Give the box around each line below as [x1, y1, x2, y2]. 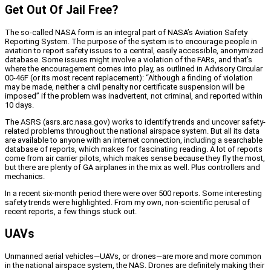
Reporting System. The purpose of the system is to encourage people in [5, 36, 257, 46]
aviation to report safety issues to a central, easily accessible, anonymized [5, 45, 263, 55]
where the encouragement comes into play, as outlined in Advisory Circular [5, 64, 263, 73]
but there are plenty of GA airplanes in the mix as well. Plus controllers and [5, 162, 260, 172]
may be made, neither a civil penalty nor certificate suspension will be [5, 82, 244, 91]
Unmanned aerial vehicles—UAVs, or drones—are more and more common [5, 252, 261, 261]
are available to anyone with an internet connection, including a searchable [5, 135, 263, 145]
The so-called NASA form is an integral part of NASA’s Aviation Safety [5, 27, 247, 37]
